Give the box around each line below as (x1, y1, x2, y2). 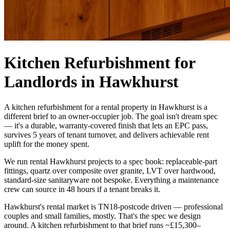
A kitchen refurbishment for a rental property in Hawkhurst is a (4, 102, 207, 111)
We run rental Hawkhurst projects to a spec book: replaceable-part (4, 157, 217, 166)
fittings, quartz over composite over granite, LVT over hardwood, (4, 166, 216, 175)
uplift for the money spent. (4, 139, 89, 148)
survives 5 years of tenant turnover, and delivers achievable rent (4, 130, 209, 139)
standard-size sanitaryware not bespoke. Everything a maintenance (4, 175, 219, 184)
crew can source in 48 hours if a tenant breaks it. (4, 184, 160, 194)
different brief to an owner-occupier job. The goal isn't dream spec (4, 111, 218, 121)
